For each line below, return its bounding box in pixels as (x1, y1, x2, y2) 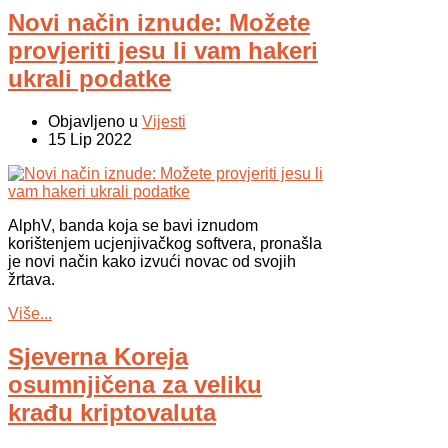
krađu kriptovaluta (8, 399, 216, 427)
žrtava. (8, 271, 55, 289)
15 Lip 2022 (48, 131, 132, 149)
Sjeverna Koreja (8, 343, 188, 371)
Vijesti (142, 113, 186, 131)
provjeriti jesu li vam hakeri (8, 37, 318, 65)
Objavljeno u (48, 113, 138, 131)
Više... (8, 305, 52, 323)
